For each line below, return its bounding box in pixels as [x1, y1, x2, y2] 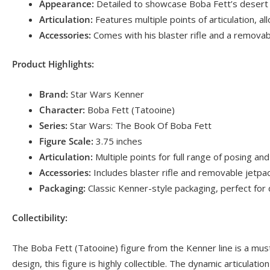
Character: [39, 104, 85, 116]
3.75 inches [93, 135, 142, 147]
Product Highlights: [12, 58, 94, 70]
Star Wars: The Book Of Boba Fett [67, 119, 212, 131]
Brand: [39, 88, 68, 100]
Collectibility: [12, 211, 67, 224]
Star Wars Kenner [68, 88, 144, 100]
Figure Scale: [39, 135, 93, 147]
